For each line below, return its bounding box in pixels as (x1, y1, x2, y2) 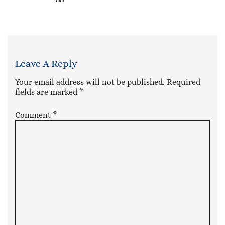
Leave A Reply (15, 57, 77, 69)
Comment (15, 109, 53, 120)
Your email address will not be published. (15, 77, 165, 87)
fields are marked (15, 87, 79, 97)
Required (167, 77, 200, 87)
